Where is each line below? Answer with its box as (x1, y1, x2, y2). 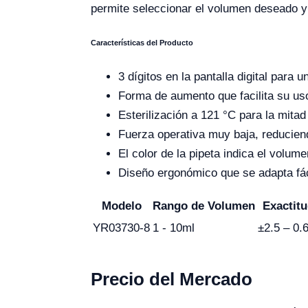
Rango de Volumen (153, 199, 255, 212)
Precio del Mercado (91, 268, 252, 289)
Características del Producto (91, 38, 193, 47)
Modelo (101, 199, 142, 212)
